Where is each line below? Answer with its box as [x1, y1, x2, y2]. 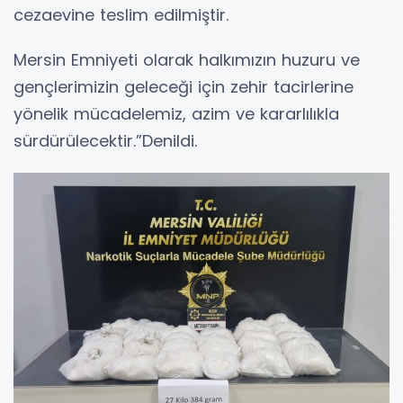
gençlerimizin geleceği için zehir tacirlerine [13, 75, 354, 98]
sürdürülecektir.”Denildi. [13, 129, 197, 152]
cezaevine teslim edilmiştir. [13, 3, 228, 26]
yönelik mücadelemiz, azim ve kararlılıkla [13, 102, 339, 125]
